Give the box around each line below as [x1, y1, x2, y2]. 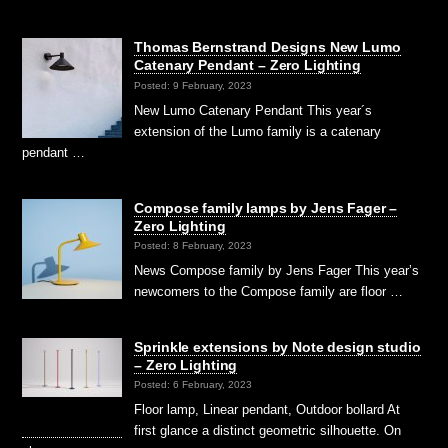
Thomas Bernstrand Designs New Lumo [134, 39, 401, 56]
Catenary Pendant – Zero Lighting [134, 57, 361, 74]
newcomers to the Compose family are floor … [134, 283, 404, 299]
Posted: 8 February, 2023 [134, 239, 253, 251]
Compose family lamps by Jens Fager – [134, 199, 398, 216]
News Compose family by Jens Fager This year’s [134, 262, 420, 278]
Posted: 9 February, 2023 [134, 79, 253, 91]
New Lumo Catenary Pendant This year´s [134, 102, 373, 118]
